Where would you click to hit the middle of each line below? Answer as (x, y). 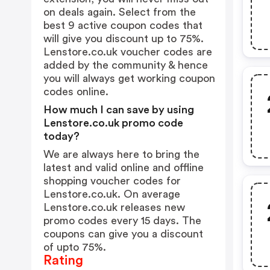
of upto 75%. (75, 247)
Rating (63, 260)
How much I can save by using (119, 110)
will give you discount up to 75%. (124, 39)
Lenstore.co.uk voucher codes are (128, 52)
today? (61, 136)
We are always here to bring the (121, 154)
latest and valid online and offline (124, 168)
